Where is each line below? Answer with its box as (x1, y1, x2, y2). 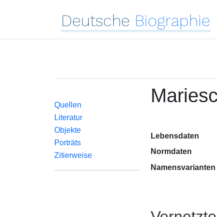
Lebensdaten (150, 132, 199, 140)
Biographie (135, 11, 210, 30)
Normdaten (150, 147, 192, 155)
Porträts (54, 139, 81, 147)
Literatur (54, 113, 82, 122)
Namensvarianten (150, 163, 216, 171)
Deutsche (61, 11, 130, 30)
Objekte (54, 126, 81, 134)
